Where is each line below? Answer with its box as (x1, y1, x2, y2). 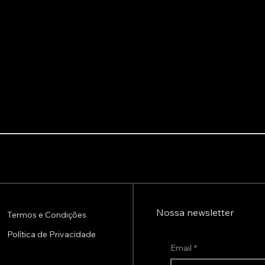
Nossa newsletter (156, 206, 234, 218)
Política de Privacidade (7, 229, 96, 240)
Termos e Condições (7, 209, 86, 221)
